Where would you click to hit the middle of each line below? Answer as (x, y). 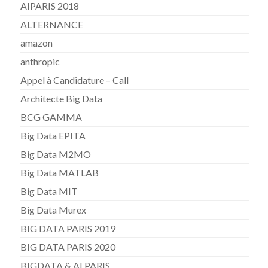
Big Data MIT (49, 191)
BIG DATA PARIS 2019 (68, 228)
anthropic (40, 61)
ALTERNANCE (52, 24)
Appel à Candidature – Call (75, 80)
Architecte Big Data (62, 98)
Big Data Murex (54, 209)
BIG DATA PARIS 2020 (68, 246)
